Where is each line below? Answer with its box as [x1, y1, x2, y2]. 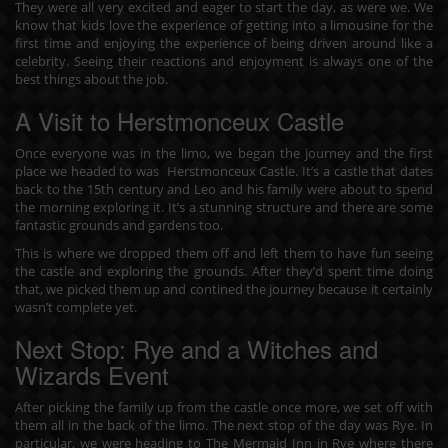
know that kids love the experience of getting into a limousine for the [15, 15, 433, 34]
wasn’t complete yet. [15, 297, 137, 316]
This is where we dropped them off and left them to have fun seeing [15, 243, 433, 262]
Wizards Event [15, 356, 169, 392]
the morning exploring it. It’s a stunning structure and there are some [15, 197, 433, 216]
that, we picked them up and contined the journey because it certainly [15, 279, 433, 298]
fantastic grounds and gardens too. [15, 215, 223, 234]
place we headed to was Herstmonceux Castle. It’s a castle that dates [15, 161, 433, 180]
